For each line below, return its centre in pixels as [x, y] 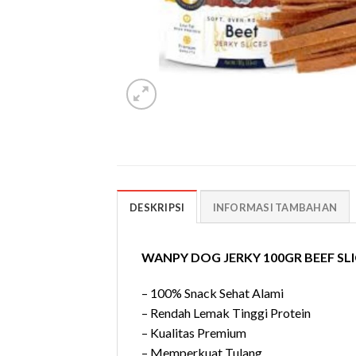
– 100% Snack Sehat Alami [213, 293]
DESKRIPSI [157, 207]
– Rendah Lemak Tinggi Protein [226, 313]
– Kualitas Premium [194, 333]
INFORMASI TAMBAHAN [275, 207]
